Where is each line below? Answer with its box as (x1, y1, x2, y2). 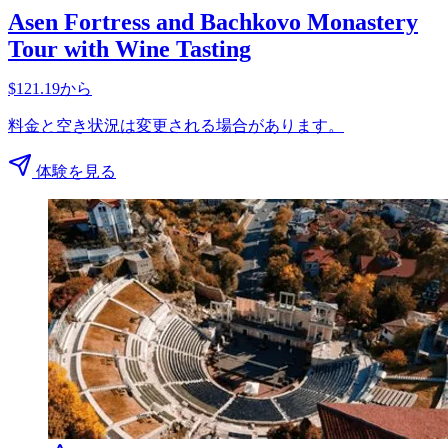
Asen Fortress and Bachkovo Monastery (8, 8, 418, 35)
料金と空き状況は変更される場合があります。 (8, 116, 344, 134)
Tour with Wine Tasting (8, 35, 251, 62)
